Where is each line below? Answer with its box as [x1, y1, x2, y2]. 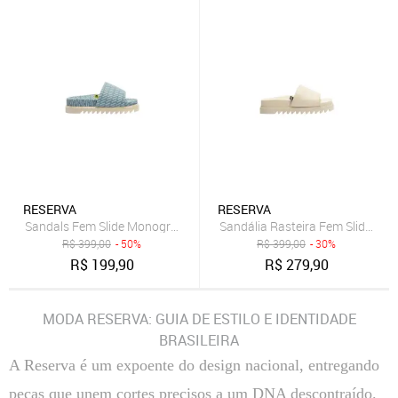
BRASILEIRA [159, 330, 239, 350]
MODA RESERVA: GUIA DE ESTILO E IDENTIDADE [42, 309, 356, 329]
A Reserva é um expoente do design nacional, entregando [9, 356, 379, 374]
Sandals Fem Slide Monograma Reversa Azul [25, 218, 269, 235]
